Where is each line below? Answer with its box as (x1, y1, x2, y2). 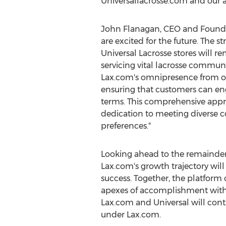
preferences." (100, 121, 151, 131)
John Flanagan (100, 24, 160, 34)
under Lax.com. (100, 210, 161, 219)
